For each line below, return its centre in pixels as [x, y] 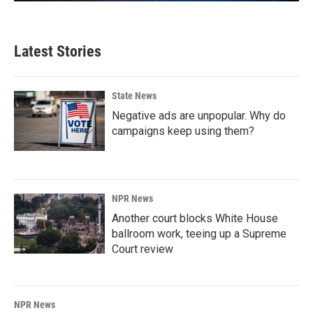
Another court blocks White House [195, 218]
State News [134, 95]
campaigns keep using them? [183, 131]
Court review [143, 249]
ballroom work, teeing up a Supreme [199, 233]
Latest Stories [58, 51]
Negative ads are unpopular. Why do [199, 115]
